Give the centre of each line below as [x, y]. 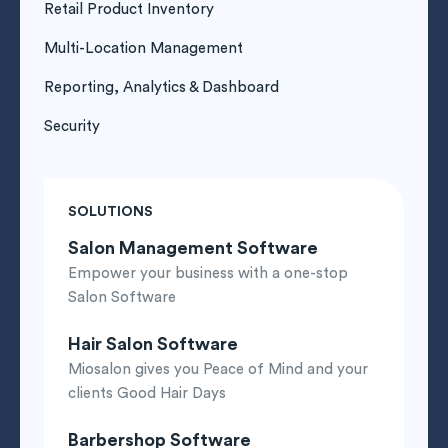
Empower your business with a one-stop [208, 274]
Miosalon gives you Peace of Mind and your [218, 370]
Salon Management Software [193, 248]
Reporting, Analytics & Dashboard [161, 88]
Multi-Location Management [143, 49]
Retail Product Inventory [129, 10]
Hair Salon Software [153, 344]
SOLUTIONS [110, 212]
